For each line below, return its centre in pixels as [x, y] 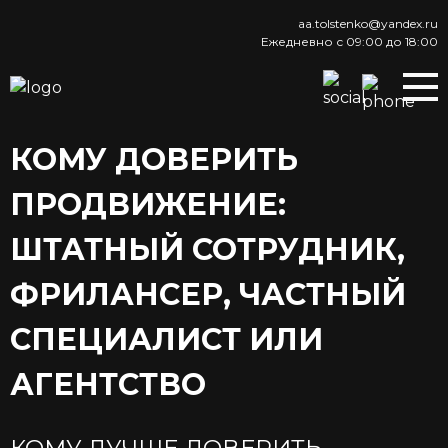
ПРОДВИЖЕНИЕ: [148, 204]
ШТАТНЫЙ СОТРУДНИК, [207, 249]
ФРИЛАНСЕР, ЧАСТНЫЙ [208, 294]
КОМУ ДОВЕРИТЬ [154, 159]
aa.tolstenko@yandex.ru [368, 23]
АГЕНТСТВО [108, 384]
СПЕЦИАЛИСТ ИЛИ [166, 339]
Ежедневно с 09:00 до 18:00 [349, 41]
